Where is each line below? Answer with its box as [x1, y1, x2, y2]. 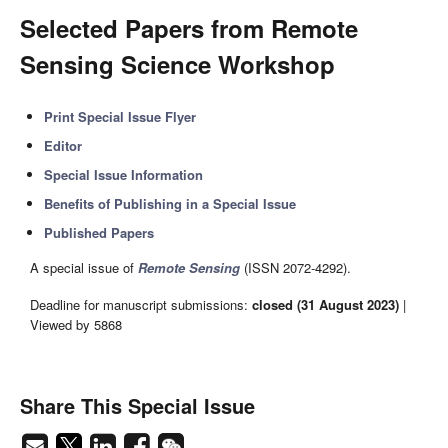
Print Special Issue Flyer [44, 107, 197, 126]
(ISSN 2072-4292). [240, 258, 351, 278]
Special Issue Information [44, 165, 204, 184]
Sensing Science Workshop [20, 47, 335, 81]
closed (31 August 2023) [252, 294, 399, 314]
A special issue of [30, 258, 138, 278]
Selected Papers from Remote [20, 11, 358, 45]
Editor [44, 136, 83, 155]
